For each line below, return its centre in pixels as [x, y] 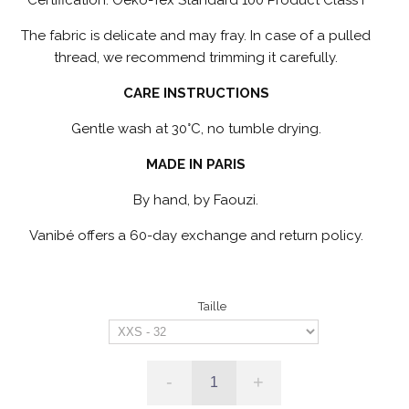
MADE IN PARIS [196, 164]
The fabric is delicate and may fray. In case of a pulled [196, 35]
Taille [214, 306]
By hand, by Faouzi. [196, 199]
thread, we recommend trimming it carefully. [196, 57]
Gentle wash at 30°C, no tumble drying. [196, 128]
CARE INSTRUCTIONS [196, 93]
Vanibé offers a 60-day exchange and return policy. [196, 235]
